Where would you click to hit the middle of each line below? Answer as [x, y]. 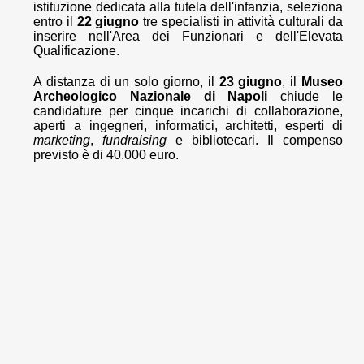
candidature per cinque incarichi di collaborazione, [188, 111]
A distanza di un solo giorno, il [126, 82]
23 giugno [251, 82]
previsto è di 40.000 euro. [106, 155]
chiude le [305, 97]
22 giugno [108, 22]
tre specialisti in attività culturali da [241, 22]
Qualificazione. [76, 51]
